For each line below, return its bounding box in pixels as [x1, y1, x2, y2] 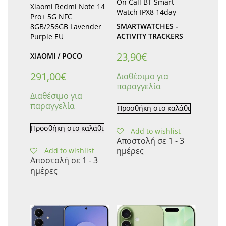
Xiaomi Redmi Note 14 [30, 1, 105, 11]
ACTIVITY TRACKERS [116, 31, 183, 41]
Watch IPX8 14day [116, 7, 176, 17]
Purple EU [30, 31, 64, 41]
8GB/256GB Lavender [30, 21, 101, 31]
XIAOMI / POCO [30, 50, 82, 61]
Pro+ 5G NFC [30, 11, 72, 21]
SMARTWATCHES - [116, 21, 178, 31]
